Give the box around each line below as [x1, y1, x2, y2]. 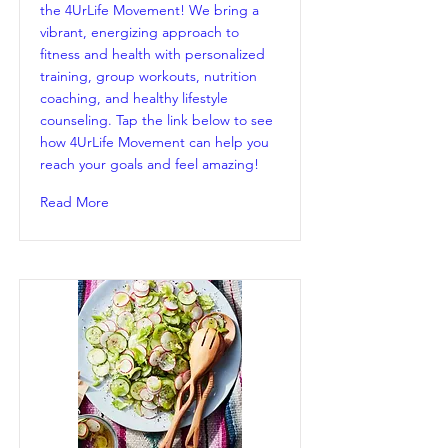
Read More [40, 193, 109, 212]
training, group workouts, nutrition [40, 67, 257, 86]
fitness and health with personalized [40, 45, 265, 64]
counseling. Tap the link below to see [40, 111, 273, 130]
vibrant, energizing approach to [40, 23, 239, 42]
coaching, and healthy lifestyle [40, 89, 228, 108]
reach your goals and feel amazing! [40, 155, 259, 174]
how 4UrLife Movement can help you [40, 133, 269, 152]
